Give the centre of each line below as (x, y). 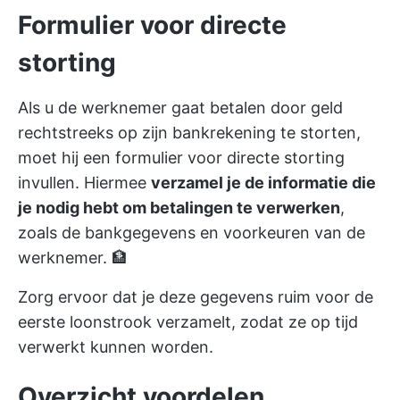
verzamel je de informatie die (263, 183)
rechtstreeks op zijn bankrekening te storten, (189, 133)
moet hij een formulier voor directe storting (181, 158)
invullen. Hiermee (84, 183)
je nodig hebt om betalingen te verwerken (179, 208)
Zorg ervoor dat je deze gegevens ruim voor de (196, 297)
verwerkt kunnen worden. (116, 347)
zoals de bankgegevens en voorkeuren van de (192, 233)
